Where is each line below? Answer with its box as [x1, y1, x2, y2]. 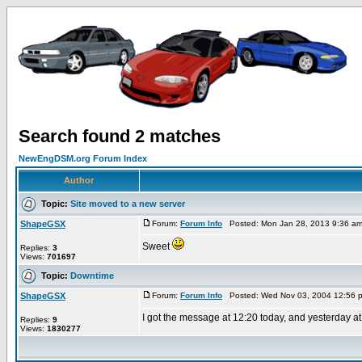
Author [64, 175, 94, 185]
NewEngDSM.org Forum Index [19, 154, 147, 163]
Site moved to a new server [70, 198, 185, 208]
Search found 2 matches [19, 126, 221, 146]
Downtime [70, 270, 114, 280]
